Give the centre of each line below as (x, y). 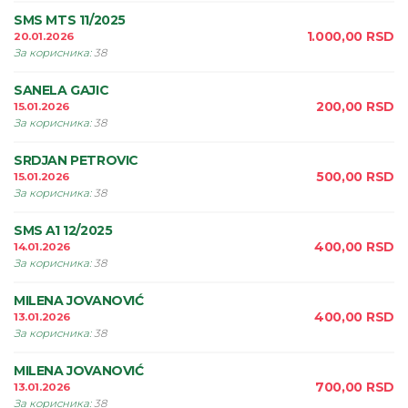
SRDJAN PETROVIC (76, 160)
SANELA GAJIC (61, 90)
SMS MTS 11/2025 (70, 20)
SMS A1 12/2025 (63, 230)
